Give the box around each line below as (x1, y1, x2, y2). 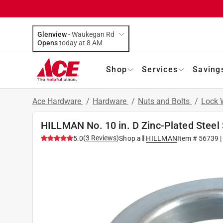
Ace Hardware (32, 96, 83, 106)
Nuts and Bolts (138, 96, 192, 106)
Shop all (119, 134, 144, 142)
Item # (177, 134, 199, 142)
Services (142, 64, 178, 74)
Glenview (37, 30, 67, 38)
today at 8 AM (92, 38, 103, 47)
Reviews (90, 133, 116, 142)
